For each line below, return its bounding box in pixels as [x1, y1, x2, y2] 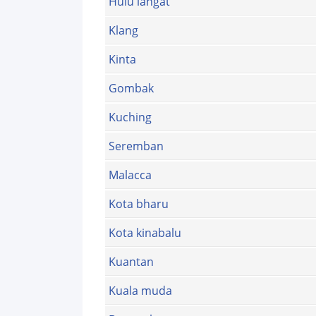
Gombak [109, 80, 154, 97]
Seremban [109, 138, 164, 154]
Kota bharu [109, 196, 169, 212]
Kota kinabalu [109, 225, 181, 241]
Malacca [109, 167, 152, 183]
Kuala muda [109, 283, 172, 299]
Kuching [109, 109, 152, 126]
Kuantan [109, 254, 154, 270]
